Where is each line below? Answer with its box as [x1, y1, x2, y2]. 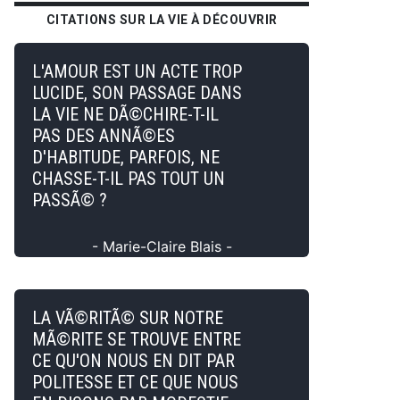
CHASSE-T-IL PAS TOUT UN [32, 168, 225, 189]
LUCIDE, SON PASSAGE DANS [32, 82, 242, 104]
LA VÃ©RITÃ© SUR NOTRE [32, 307, 223, 329]
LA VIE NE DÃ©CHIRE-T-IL [32, 104, 219, 125]
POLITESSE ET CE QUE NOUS [32, 371, 238, 393]
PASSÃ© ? [32, 189, 107, 211]
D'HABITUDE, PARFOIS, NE [32, 146, 220, 168]
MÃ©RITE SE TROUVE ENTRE [32, 329, 241, 350]
